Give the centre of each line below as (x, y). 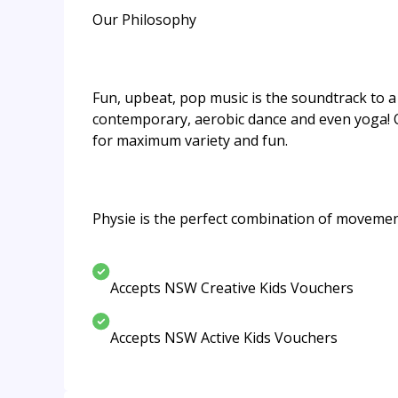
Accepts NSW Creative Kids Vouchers (232, 288)
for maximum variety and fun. (190, 140)
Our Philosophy (144, 19)
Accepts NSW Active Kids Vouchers (224, 338)
